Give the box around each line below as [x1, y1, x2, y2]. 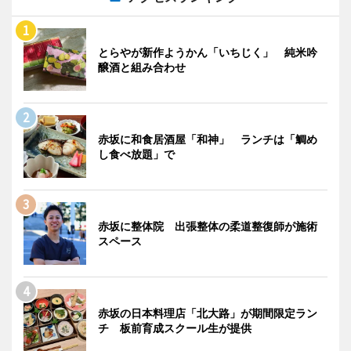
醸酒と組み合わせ [98, 60, 186, 74]
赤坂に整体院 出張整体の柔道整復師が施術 [98, 219, 317, 233]
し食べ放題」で [98, 147, 175, 161]
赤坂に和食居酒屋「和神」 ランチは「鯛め [98, 132, 317, 147]
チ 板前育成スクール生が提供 [98, 321, 251, 335]
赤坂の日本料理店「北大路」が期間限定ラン [98, 306, 317, 320]
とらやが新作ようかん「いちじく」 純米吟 [98, 45, 317, 60]
